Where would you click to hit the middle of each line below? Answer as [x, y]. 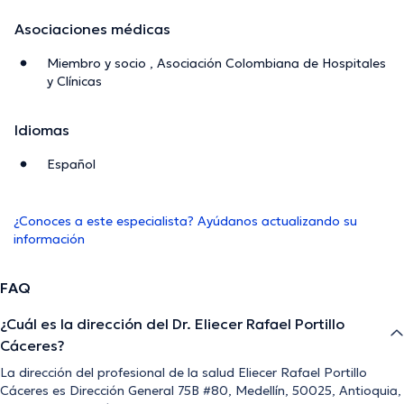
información [49, 239]
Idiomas [42, 130]
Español [71, 165]
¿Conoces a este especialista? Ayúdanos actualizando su [185, 221]
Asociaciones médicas [92, 29]
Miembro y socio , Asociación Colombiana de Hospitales [216, 64]
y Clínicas [74, 82]
